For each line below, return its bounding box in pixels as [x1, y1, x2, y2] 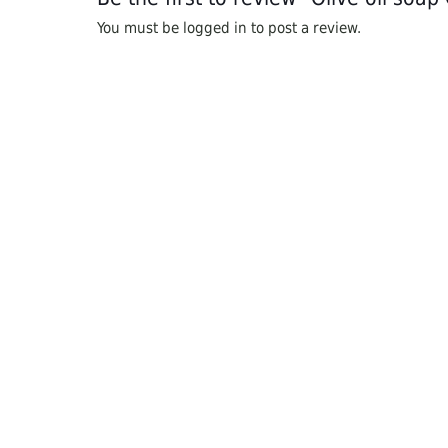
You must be [96, 19, 183, 37]
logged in [182, 19, 247, 37]
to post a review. [246, 19, 361, 37]
